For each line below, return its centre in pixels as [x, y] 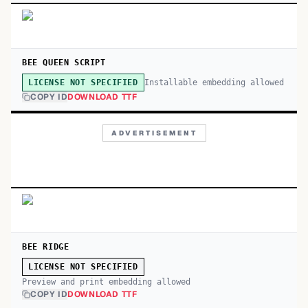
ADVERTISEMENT [154, 133]
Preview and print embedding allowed [106, 282]
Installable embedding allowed [214, 82]
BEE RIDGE [46, 247]
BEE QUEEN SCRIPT [64, 63]
